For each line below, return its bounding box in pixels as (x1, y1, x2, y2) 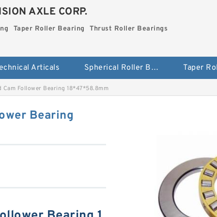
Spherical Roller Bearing (151, 63, 158, 73)
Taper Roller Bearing (13, 25, 85, 33)
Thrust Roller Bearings (90, 25, 168, 33)
